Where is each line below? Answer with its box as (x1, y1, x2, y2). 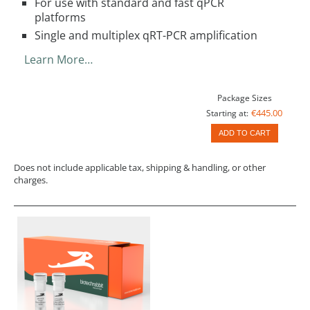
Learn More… (24, 51, 93, 67)
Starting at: (206, 107, 248, 119)
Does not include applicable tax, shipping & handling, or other (14, 161, 266, 174)
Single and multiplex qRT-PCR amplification (35, 27, 257, 43)
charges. (14, 174, 48, 187)
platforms (35, 9, 86, 25)
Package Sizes (217, 91, 272, 104)
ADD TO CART (218, 129, 271, 138)
